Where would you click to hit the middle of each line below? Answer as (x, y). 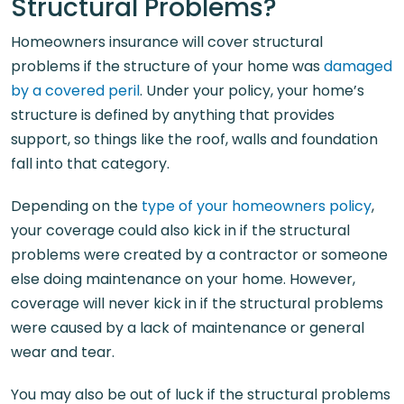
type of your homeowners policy (257, 206)
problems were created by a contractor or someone (199, 255)
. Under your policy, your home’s (252, 91)
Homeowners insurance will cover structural (167, 42)
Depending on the (76, 206)
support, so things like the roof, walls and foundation (194, 139)
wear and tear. (63, 352)
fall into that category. (90, 164)
